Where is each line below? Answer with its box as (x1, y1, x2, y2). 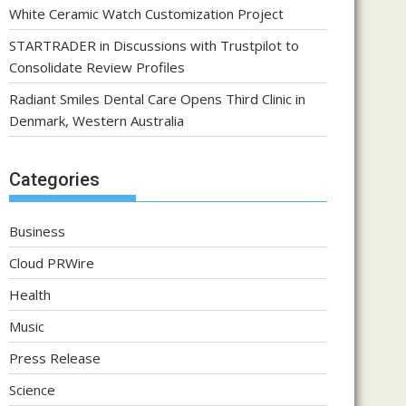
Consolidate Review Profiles (9, 58, 185, 76)
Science (9, 380, 55, 399)
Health (9, 285, 51, 304)
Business (9, 221, 65, 240)
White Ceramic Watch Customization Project (9, 5, 284, 23)
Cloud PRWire (9, 253, 94, 272)
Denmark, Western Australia (9, 111, 184, 130)
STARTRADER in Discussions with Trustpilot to (9, 36, 299, 54)
